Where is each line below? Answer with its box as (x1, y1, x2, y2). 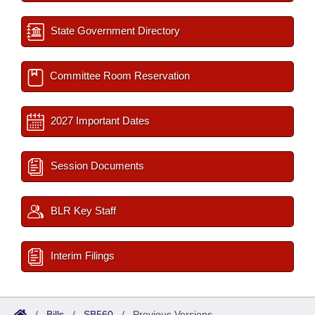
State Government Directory (48, 25, 180, 37)
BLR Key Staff (48, 205, 116, 217)
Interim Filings (48, 250, 115, 262)
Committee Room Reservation (47, 70, 190, 82)
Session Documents (48, 160, 144, 172)
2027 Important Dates (48, 115, 150, 127)
